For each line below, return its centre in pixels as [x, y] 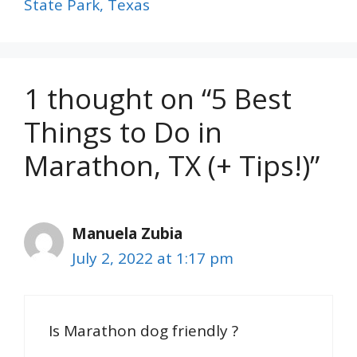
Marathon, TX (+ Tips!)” [172, 166]
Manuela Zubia [127, 234]
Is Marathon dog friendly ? [143, 330]
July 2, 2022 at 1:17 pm [153, 259]
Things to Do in [123, 132]
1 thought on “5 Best [158, 99]
